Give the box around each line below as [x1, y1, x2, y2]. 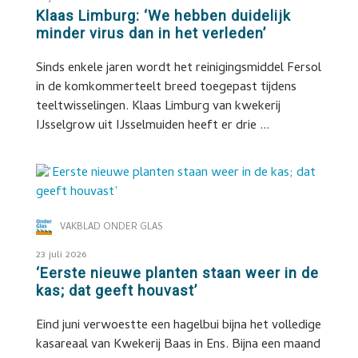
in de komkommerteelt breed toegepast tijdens [35, 78, 296, 98]
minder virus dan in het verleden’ [35, 25, 266, 42]
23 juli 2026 [35, 247, 86, 264]
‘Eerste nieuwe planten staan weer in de [35, 265, 319, 281]
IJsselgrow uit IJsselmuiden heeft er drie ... [35, 116, 269, 137]
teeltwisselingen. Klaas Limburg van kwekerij [35, 97, 280, 117]
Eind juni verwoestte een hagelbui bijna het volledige [35, 316, 321, 336]
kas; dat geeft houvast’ [35, 282, 197, 299]
